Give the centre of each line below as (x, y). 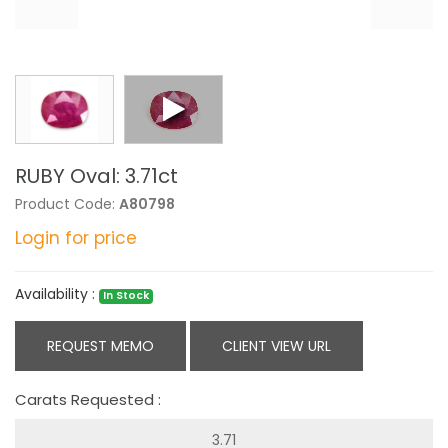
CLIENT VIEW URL (276, 346)
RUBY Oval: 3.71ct (96, 176)
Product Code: (67, 204)
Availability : (57, 294)
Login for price (76, 238)
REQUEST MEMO (100, 346)
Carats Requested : (88, 400)
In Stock (126, 296)
